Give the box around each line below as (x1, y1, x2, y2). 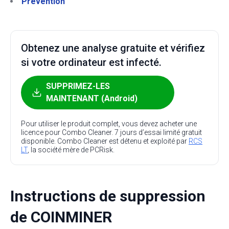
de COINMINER (10, 208, 112, 226)
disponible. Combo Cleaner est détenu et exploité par (21, 137, 189, 145)
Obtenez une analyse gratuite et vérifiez (21, 42, 205, 54)
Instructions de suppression (10, 187, 205, 205)
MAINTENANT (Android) (46, 94, 138, 103)
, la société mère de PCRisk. (28, 146, 114, 154)
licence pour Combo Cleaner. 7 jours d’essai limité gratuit (21, 128, 202, 136)
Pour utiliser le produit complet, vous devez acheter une (21, 120, 197, 128)
